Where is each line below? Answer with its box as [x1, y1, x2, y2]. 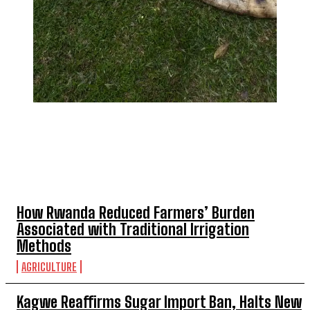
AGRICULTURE [21, 259, 77, 273]
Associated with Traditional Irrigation [17, 219, 249, 239]
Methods [17, 236, 71, 255]
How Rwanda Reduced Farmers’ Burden [17, 203, 255, 222]
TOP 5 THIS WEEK [6, 157, 109, 178]
